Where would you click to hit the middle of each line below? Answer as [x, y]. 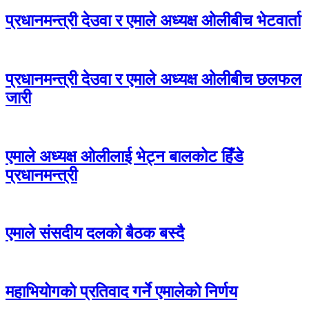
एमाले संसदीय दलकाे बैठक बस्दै [95, 233]
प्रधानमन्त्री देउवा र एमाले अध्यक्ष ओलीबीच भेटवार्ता [153, 20]
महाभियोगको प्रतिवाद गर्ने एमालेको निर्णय [121, 292]
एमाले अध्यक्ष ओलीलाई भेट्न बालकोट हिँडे [124, 156]
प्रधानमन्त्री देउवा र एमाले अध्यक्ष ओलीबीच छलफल [153, 79]
